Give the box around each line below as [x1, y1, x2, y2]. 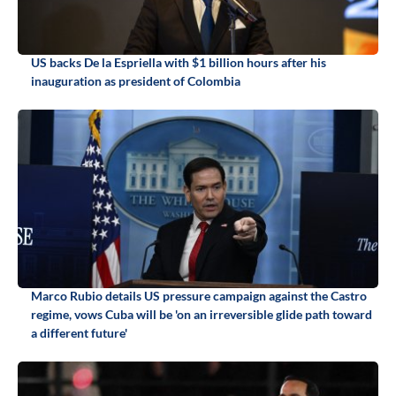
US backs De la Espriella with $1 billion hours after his [31, 55, 326, 71]
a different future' [31, 325, 127, 341]
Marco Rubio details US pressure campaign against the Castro [31, 288, 367, 304]
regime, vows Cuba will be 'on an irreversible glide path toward [31, 307, 372, 323]
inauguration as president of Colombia [31, 73, 240, 89]
